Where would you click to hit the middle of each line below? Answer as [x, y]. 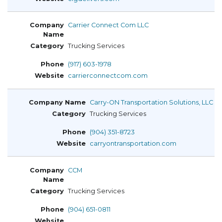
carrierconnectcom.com [108, 76]
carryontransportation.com [133, 143]
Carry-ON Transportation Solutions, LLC [151, 102]
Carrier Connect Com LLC [108, 25]
